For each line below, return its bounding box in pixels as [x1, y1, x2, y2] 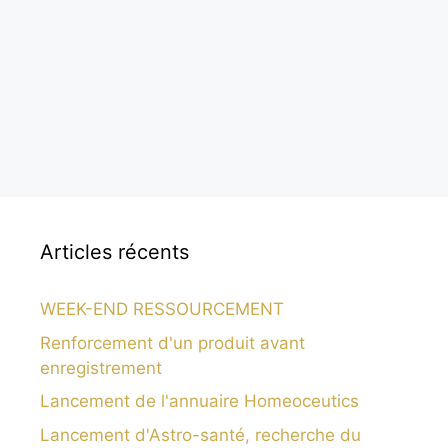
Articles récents [40, 240, 189, 265]
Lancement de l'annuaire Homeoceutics [40, 391, 359, 412]
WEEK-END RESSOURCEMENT [40, 299, 284, 320]
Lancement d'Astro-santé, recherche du [40, 424, 361, 445]
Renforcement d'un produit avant [40, 332, 305, 353]
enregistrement [40, 357, 162, 378]
